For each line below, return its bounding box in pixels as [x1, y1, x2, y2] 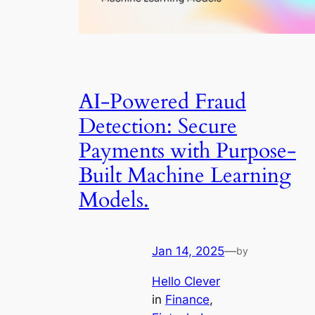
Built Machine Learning [79, 161, 291, 190]
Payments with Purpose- [79, 136, 296, 165]
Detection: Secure [79, 112, 237, 141]
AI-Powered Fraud [79, 87, 246, 116]
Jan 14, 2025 [152, 244, 224, 259]
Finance [165, 292, 210, 307]
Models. [79, 186, 149, 214]
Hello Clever [152, 274, 220, 288]
